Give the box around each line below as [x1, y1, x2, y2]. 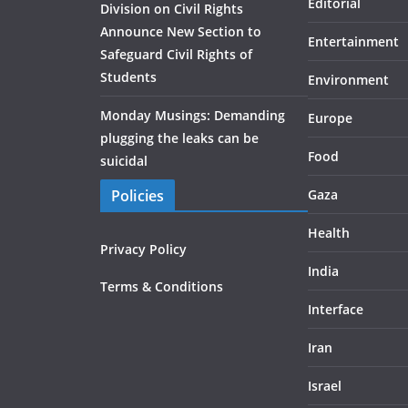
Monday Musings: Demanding [100, 107, 285, 125]
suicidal [100, 152, 148, 170]
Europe [308, 109, 352, 127]
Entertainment [308, 33, 399, 51]
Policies [111, 186, 165, 207]
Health [308, 224, 350, 242]
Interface [308, 301, 363, 319]
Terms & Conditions [100, 278, 223, 296]
